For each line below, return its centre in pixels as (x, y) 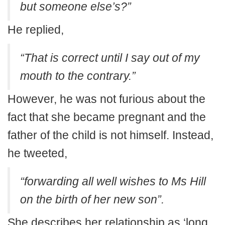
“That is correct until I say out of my (110, 58)
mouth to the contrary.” (78, 76)
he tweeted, (37, 153)
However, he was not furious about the (106, 99)
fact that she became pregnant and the (107, 117)
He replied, (36, 29)
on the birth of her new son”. (94, 199)
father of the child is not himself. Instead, (110, 135)
